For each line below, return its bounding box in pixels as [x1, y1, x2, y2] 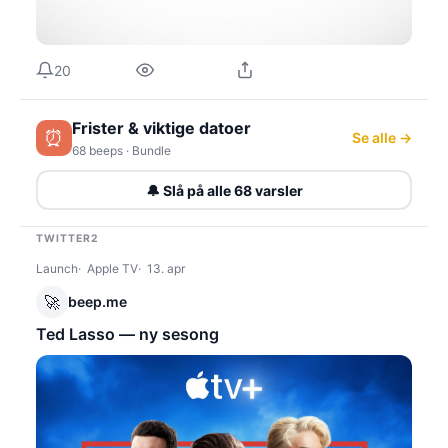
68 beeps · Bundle [72, 143, 171, 159]
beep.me [68, 293, 127, 311]
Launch [36, 261, 78, 277]
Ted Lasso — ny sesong [36, 324, 219, 345]
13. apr [147, 261, 185, 277]
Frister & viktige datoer [72, 118, 251, 139]
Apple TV [87, 261, 138, 277]
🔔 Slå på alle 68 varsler [145, 181, 303, 199]
